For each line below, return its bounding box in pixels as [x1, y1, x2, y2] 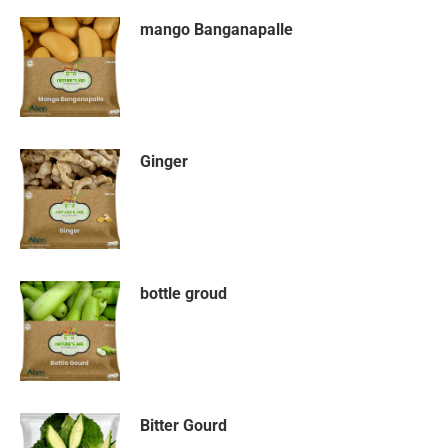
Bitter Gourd [140, 415, 227, 435]
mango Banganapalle [140, 19, 293, 39]
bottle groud [140, 283, 227, 303]
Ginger [140, 151, 188, 171]
